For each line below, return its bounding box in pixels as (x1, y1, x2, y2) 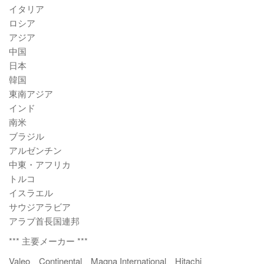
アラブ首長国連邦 (9, 214, 80, 227)
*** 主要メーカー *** (9, 235, 88, 247)
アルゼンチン (9, 144, 62, 156)
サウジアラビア (9, 200, 71, 213)
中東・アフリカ (9, 158, 71, 170)
